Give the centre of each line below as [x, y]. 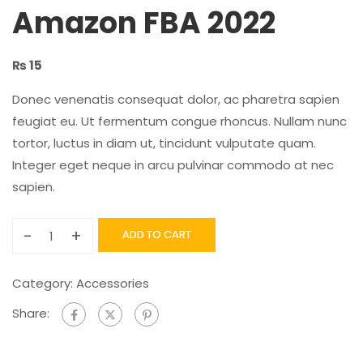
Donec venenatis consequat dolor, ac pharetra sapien [176, 99]
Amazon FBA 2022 [144, 23]
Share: [31, 314]
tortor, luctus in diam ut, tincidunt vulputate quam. [164, 143]
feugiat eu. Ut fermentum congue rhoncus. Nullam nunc [179, 121]
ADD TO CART [157, 235]
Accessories [113, 283]
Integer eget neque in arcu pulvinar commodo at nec [173, 165]
